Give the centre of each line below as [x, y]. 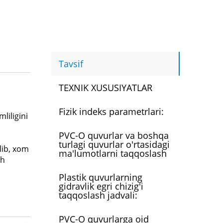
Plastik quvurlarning [101, 177]
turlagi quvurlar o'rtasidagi [114, 144]
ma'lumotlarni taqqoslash [113, 153]
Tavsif [71, 63]
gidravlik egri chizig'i [101, 186]
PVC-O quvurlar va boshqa [114, 135]
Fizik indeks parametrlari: [111, 111]
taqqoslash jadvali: [98, 195]
